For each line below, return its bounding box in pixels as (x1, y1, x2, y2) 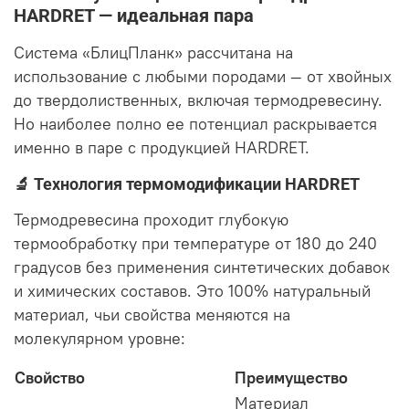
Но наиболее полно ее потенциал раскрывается (14, 114, 377, 135)
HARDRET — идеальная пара (14, 5, 254, 27)
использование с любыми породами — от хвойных (14, 67, 392, 88)
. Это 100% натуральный (187, 281, 371, 302)
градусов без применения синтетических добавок (14, 257, 390, 278)
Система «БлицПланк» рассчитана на (14, 43, 293, 64)
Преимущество (235, 368, 348, 389)
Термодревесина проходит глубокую (14, 210, 288, 231)
